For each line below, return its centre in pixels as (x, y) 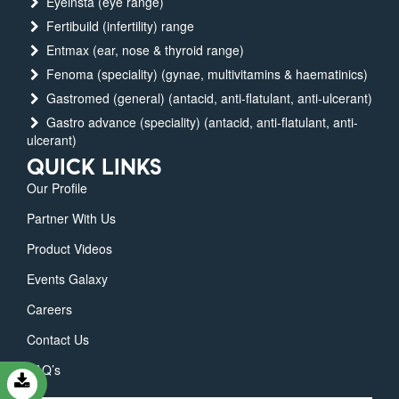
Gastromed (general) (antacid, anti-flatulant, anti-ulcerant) (207, 98)
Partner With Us (71, 219)
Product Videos (69, 249)
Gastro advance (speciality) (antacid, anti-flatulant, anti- (200, 122)
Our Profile (57, 188)
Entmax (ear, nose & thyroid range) (143, 50)
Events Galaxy (67, 279)
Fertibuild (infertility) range (118, 26)
